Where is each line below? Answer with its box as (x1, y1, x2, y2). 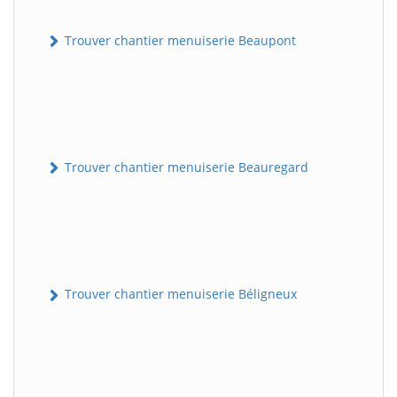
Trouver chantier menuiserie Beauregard (61, 159, 308, 176)
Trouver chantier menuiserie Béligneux (61, 285, 297, 303)
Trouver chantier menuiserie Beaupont (61, 31, 296, 49)
